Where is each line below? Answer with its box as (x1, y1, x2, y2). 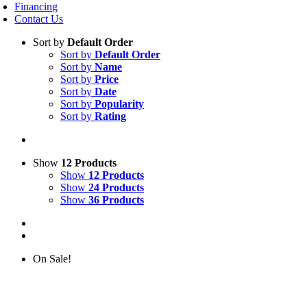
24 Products (88, 182, 144, 193)
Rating (95, 110, 126, 122)
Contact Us (14, 13, 64, 25)
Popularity (95, 98, 144, 110)
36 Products (88, 194, 144, 206)
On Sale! (33, 253, 71, 265)
